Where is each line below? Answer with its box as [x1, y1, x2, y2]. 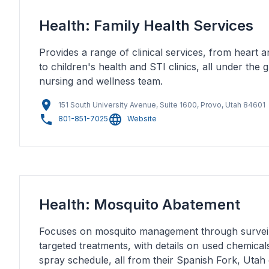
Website [127, 114, 157, 124]
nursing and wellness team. [39, 75, 163, 87]
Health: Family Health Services [39, 17, 253, 34]
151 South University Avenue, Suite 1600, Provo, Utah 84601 [58, 100, 265, 109]
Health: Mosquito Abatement [39, 196, 240, 213]
